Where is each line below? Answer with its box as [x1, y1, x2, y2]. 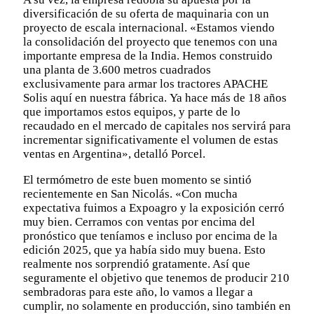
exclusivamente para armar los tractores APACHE [23, 76, 268, 90]
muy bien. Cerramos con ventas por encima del [23, 214, 255, 228]
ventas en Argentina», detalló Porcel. [23, 146, 205, 161]
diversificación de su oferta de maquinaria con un [23, 6, 269, 20]
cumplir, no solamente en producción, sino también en [23, 299, 291, 313]
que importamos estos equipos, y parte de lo [23, 104, 240, 118]
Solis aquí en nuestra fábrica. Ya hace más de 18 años [23, 90, 287, 104]
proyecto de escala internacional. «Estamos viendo [23, 20, 275, 34]
